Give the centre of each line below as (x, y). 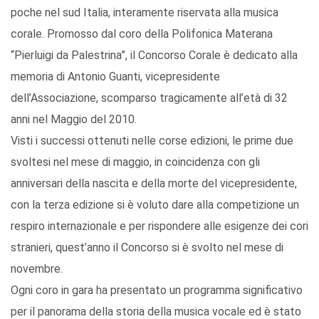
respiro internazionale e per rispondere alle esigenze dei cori (159, 226)
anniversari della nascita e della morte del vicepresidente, (154, 184)
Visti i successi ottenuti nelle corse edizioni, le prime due (152, 141)
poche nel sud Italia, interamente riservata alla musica (145, 13)
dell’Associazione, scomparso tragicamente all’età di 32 (149, 98)
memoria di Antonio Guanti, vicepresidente (115, 77)
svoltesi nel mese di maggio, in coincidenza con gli (135, 162)
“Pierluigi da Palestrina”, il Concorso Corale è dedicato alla (154, 56)
